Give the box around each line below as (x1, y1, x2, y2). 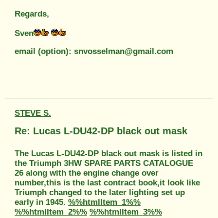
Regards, (15, 9, 49, 18)
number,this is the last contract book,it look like (15, 178, 200, 187)
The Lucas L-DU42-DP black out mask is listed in (15, 148, 202, 158)
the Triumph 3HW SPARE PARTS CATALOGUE (15, 158, 193, 168)
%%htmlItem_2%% (15, 207, 87, 217)
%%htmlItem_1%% (68, 197, 141, 207)
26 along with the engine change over (15, 168, 159, 178)
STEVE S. (15, 108, 51, 118)
